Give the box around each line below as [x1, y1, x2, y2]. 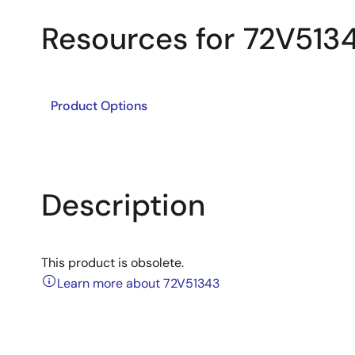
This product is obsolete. [41, 254, 184, 271]
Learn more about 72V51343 [57, 275, 219, 292]
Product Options [51, 97, 147, 114]
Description [41, 185, 205, 225]
